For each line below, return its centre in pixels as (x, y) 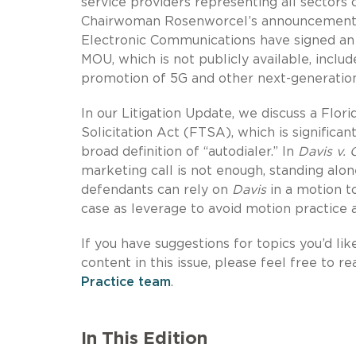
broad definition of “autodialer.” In (190, 151)
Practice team (126, 282)
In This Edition (144, 338)
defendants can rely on (157, 190)
